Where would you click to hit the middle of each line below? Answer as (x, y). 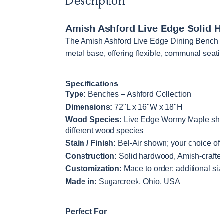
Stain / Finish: (91, 143)
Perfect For (86, 211)
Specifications (92, 84)
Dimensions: (89, 107)
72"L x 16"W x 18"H (148, 107)
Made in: (81, 181)
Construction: (91, 156)
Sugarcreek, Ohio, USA (138, 181)
